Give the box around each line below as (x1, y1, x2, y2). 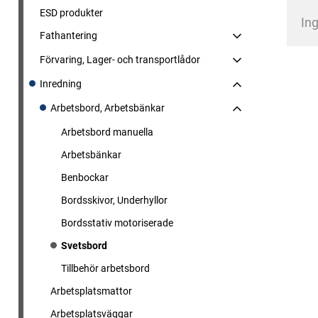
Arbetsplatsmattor (50, 285, 132, 297)
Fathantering (40, 30, 97, 41)
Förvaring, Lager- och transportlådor (40, 54, 200, 65)
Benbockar (61, 172, 109, 183)
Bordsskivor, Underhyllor (61, 194, 168, 206)
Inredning (40, 78, 82, 89)
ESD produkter (40, 7, 103, 18)
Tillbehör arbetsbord (61, 263, 150, 274)
